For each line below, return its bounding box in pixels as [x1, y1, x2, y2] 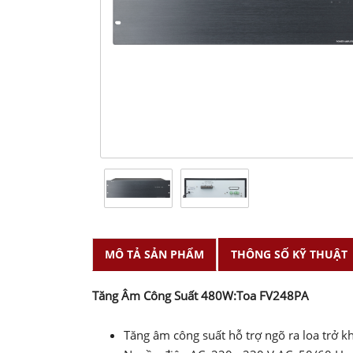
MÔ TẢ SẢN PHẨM [105, 247, 204, 262]
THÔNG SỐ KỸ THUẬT [231, 247, 347, 262]
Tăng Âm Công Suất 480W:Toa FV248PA [92, 288, 309, 304]
